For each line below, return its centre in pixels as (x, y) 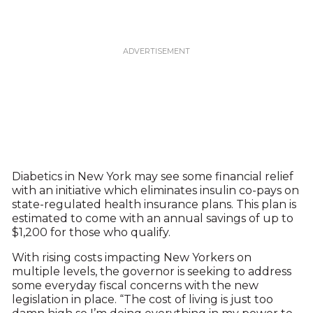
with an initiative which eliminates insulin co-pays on (155, 190)
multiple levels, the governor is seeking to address (151, 271)
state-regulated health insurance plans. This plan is (154, 204)
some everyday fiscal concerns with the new (135, 285)
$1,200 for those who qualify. (91, 232)
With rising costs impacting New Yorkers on (131, 257)
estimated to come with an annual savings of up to (152, 218)
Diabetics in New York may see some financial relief (152, 176)
